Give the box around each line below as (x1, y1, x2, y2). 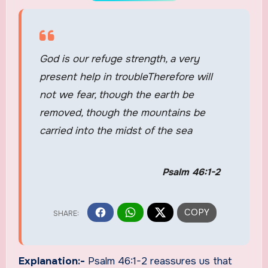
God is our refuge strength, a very (39, 52, 199, 65)
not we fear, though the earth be (39, 88, 194, 101)
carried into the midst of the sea (39, 124, 192, 137)
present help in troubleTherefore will (39, 70, 212, 83)
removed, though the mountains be (39, 106, 205, 119)
